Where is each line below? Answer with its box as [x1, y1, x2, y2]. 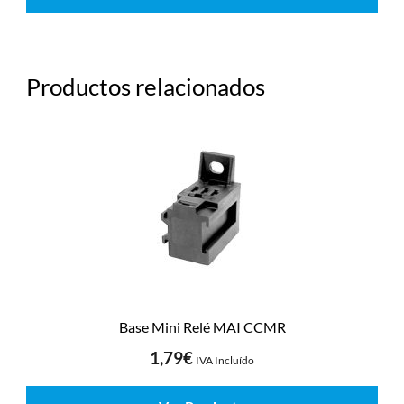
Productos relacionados [25, 72, 265, 102]
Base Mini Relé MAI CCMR [118, 318, 286, 336]
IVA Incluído [196, 353, 254, 368]
